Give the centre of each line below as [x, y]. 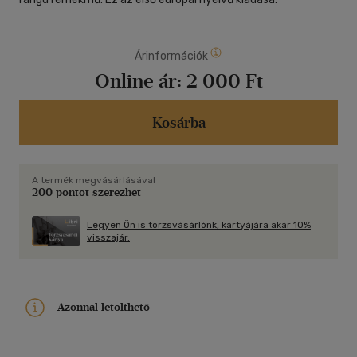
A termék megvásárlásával [94, 180]
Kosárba [178, 123]
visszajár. [108, 238]
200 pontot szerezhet [86, 193]
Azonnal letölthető [104, 307]
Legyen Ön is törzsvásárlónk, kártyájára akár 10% [199, 225]
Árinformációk [171, 57]
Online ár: [140, 81]
